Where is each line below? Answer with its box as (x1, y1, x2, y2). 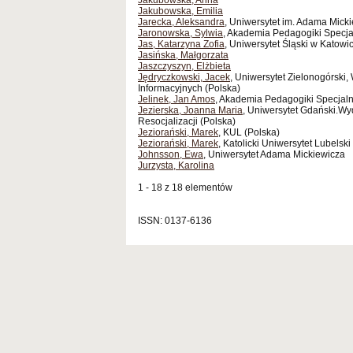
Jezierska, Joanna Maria (138, 105, 243, 117)
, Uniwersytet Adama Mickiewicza (203, 149, 345, 161)
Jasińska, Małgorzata (138, 50, 229, 61)
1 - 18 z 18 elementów (138, 182, 242, 194)
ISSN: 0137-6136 (138, 215, 212, 227)
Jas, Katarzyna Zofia (138, 39, 225, 50)
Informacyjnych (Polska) (138, 83, 240, 95)
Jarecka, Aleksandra (138, 17, 225, 28)
